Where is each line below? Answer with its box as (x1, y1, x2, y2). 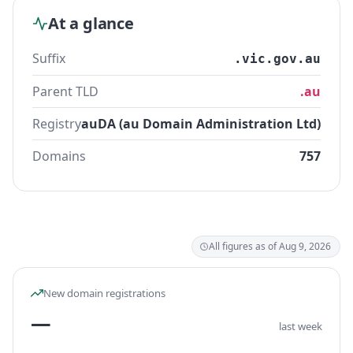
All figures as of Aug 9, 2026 (209, 240, 331, 253)
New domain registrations (43, 286, 165, 300)
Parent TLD (32, 83, 98, 100)
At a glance (48, 13, 134, 34)
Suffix (32, 50, 65, 67)
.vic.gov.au (234, 51, 321, 66)
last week (279, 319, 322, 333)
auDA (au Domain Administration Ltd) (81, 115, 321, 132)
